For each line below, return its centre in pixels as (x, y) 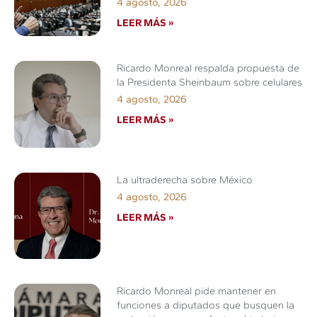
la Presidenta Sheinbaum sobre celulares (210, 82)
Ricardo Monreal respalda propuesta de (208, 68)
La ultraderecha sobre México (185, 179)
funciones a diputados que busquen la (206, 305)
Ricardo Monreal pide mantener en (197, 290)
